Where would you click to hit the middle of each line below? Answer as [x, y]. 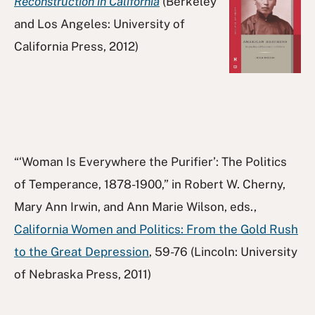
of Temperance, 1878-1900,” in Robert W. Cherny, [150, 184]
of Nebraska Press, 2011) [83, 274]
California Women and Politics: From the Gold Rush [156, 229]
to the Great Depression [82, 251]
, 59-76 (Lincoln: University [223, 251]
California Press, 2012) [76, 46]
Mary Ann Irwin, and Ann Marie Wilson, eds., [135, 206]
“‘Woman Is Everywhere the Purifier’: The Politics [150, 161]
